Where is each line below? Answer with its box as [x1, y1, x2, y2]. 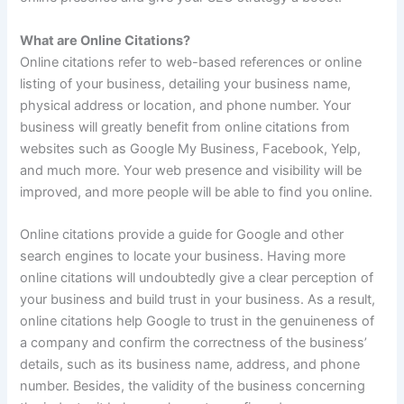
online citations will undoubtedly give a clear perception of [20, 269, 374, 286]
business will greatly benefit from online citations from [20, 118, 351, 135]
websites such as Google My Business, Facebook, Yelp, [20, 140, 362, 157]
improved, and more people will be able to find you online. [20, 183, 373, 200]
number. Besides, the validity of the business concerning [20, 377, 366, 394]
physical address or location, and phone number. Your [20, 96, 352, 114]
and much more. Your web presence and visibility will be [20, 161, 363, 179]
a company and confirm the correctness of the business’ [20, 334, 368, 351]
